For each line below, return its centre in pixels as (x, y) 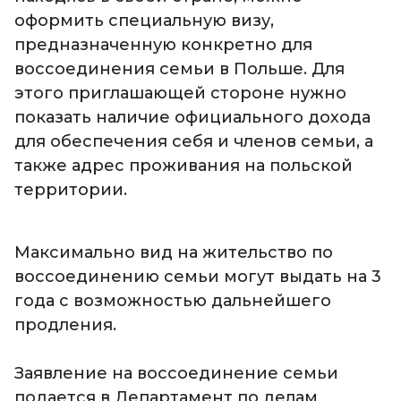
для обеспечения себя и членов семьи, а (194, 142)
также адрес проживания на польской (183, 166)
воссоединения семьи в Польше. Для (179, 69)
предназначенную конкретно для (163, 45)
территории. (71, 190)
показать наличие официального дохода (192, 118)
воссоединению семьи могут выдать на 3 (198, 277)
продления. (65, 325)
